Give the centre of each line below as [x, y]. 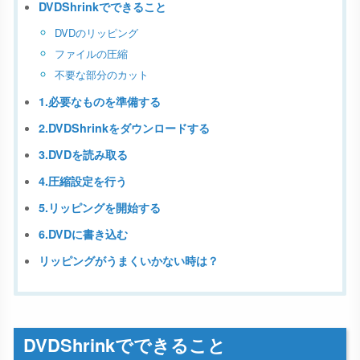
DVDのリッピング [96, 33]
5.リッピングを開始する [100, 208]
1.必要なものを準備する [100, 102]
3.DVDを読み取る [83, 155]
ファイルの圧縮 [91, 54]
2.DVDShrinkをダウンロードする [124, 128]
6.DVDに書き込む [83, 234]
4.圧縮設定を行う [83, 181]
